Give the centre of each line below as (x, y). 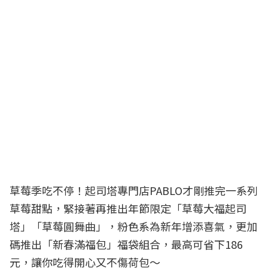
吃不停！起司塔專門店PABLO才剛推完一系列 (150, 190)
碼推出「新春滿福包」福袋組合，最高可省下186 (126, 244)
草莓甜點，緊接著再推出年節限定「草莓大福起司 (128, 208)
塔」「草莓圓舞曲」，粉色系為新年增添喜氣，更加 (133, 226)
